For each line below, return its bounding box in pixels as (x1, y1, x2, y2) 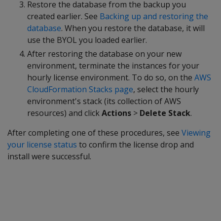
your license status (7, 139, 77, 150)
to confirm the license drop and (77, 139, 194, 150)
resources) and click (27, 108, 102, 118)
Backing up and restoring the (100, 11, 208, 22)
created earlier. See (27, 11, 100, 22)
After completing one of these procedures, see (7, 127, 182, 138)
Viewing (182, 127, 211, 138)
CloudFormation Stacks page (27, 84, 133, 95)
